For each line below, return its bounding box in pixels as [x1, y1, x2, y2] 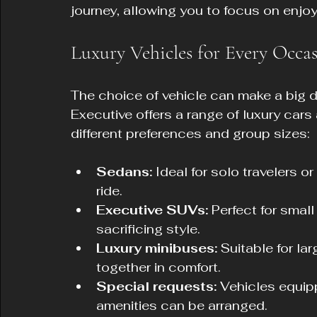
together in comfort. [96, 259, 221, 275]
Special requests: [96, 278, 217, 294]
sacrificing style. [96, 221, 200, 237]
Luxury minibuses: [96, 240, 217, 256]
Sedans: [96, 163, 152, 180]
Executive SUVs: [96, 202, 208, 218]
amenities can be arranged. [96, 297, 267, 313]
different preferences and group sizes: [71, 125, 310, 142]
